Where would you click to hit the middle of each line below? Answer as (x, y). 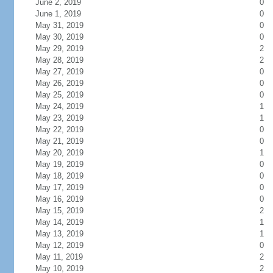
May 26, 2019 (59, 83)
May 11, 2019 (59, 257)
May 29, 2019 (59, 48)
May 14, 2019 (59, 222)
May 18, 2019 (59, 176)
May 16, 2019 (59, 199)
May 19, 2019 (59, 164)
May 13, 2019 (59, 234)
